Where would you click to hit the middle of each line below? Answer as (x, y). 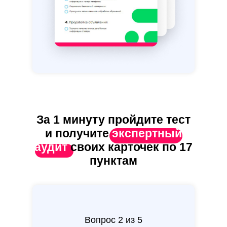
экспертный (147, 134)
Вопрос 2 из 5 (113, 220)
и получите (79, 134)
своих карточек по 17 (131, 147)
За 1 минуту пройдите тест (113, 120)
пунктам (113, 161)
